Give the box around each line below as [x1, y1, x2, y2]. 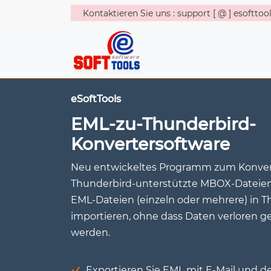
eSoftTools [71, 93, 121, 105]
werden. [71, 227, 110, 238]
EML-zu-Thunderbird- [71, 114, 256, 134]
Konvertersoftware [71, 134, 230, 154]
